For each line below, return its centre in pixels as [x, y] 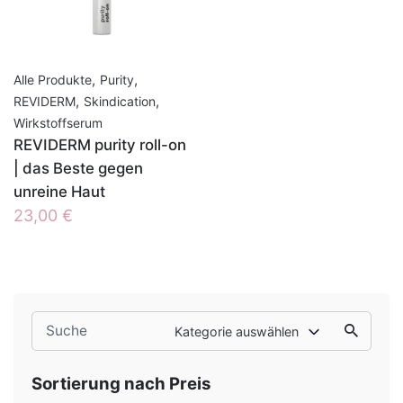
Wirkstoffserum [58, 123]
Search [54, 322]
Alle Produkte [53, 80]
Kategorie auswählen [237, 331]
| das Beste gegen [78, 168]
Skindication [120, 101]
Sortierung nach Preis [121, 383]
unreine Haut [59, 192]
